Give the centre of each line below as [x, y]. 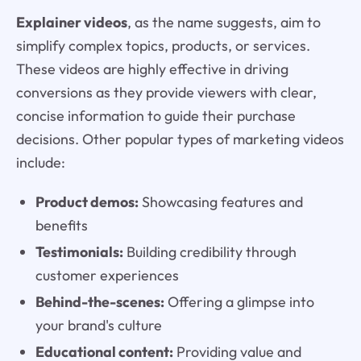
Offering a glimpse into [239, 302]
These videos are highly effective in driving [152, 69]
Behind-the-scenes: [100, 302]
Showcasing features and [220, 202]
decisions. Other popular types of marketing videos [180, 139]
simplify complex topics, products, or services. [163, 46]
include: [40, 163]
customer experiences [107, 276]
